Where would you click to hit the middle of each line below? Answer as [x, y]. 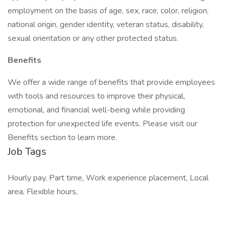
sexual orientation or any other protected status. [93, 38]
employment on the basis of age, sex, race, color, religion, [108, 11]
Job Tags [27, 152]
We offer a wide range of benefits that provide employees [111, 82]
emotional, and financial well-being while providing [96, 110]
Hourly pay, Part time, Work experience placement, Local [108, 178]
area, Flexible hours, [43, 192]
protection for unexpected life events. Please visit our [104, 124]
